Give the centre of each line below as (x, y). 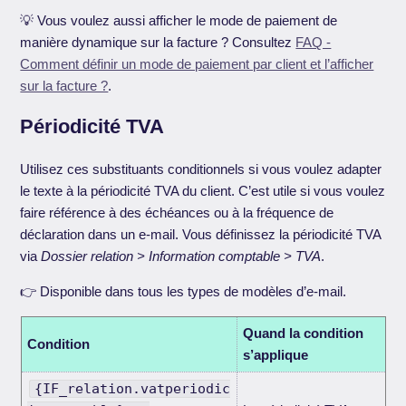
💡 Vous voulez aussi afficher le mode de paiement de (179, 21)
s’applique (275, 355)
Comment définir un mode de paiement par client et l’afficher (197, 64)
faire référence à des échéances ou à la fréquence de (177, 213)
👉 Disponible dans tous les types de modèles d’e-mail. (184, 292)
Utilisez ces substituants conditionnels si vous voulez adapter (201, 169)
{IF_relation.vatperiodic (132, 389)
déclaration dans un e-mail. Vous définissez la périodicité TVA (201, 235)
